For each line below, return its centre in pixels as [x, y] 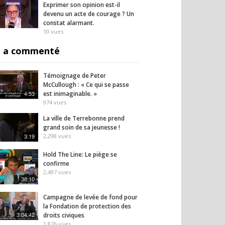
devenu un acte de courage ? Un [89, 14]
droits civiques [64, 215]
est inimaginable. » [70, 94]
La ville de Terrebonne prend [84, 119]
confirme [56, 163]
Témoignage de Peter [75, 76]
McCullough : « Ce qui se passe [86, 85]
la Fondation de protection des [87, 206]
